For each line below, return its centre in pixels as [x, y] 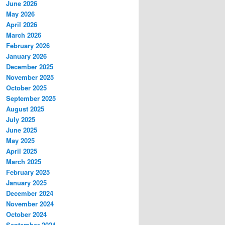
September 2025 [31, 98]
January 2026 [26, 56]
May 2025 [20, 140]
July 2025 [21, 119]
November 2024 [30, 203]
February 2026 [28, 45]
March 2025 [24, 161]
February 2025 [28, 172]
